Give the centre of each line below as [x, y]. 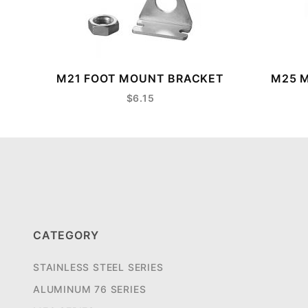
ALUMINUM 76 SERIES [90, 289]
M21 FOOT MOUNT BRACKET [140, 79]
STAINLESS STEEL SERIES [98, 267]
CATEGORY [66, 235]
